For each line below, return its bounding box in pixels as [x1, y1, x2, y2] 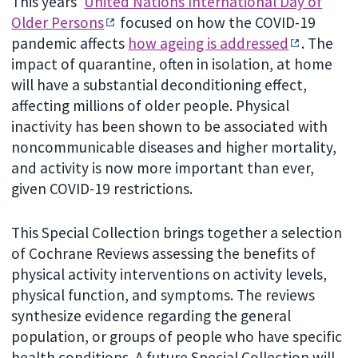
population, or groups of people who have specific [11, 327, 343, 347]
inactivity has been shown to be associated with [11, 117, 328, 137]
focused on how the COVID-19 [117, 13, 316, 33]
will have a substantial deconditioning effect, [11, 75, 308, 95]
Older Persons [11, 13, 105, 33]
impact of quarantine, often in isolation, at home [11, 54, 333, 74]
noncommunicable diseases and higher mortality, [11, 137, 337, 157]
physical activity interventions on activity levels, [11, 265, 328, 284]
